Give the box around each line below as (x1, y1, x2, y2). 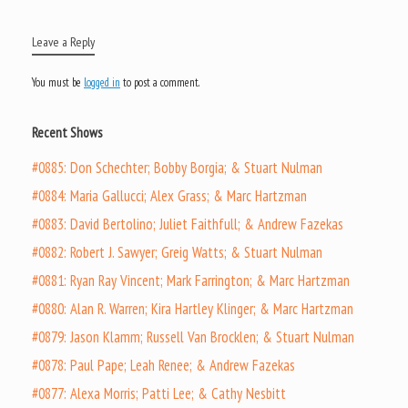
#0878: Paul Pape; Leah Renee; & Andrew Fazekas (32, 354, 295, 375)
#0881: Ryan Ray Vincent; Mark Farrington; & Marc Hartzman (32, 270, 350, 291)
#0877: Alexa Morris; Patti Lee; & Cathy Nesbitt (32, 382, 286, 403)
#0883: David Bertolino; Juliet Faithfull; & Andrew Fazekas (32, 213, 343, 234)
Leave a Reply (32, 33, 95, 50)
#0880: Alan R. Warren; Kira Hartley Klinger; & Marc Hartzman (32, 298, 353, 319)
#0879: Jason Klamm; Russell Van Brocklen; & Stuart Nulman (32, 326, 354, 347)
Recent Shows (32, 123, 102, 141)
